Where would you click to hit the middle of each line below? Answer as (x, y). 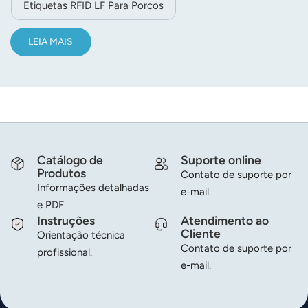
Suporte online (221, 160)
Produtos (62, 173)
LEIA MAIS (51, 42)
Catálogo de (70, 160)
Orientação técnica (81, 235)
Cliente (201, 234)
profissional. (64, 253)
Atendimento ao (225, 221)
